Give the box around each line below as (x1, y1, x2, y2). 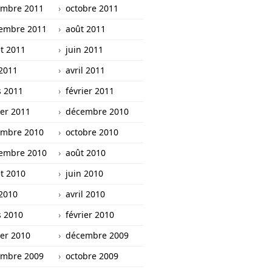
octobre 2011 (66, 2, 118, 14)
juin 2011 (66, 44, 103, 55)
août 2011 (66, 23, 106, 35)
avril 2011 (66, 64, 105, 76)
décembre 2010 (66, 106, 129, 117)
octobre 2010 (66, 126, 118, 138)
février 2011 (66, 85, 114, 97)
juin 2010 (66, 168, 103, 179)
